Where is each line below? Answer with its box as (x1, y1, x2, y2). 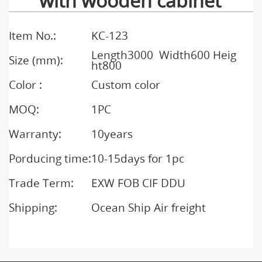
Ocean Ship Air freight (91, 201, 206, 215)
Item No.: (8, 29, 56, 43)
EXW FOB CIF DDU (91, 177, 185, 190)
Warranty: (8, 127, 61, 141)
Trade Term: (8, 177, 74, 190)
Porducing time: (8, 152, 91, 166)
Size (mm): (8, 54, 63, 67)
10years (91, 127, 133, 141)
